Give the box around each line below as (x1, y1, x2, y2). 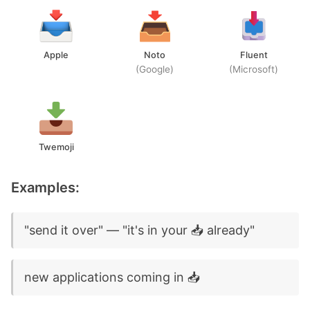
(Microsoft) (229, 64, 279, 75)
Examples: (11, 179, 80, 196)
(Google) (136, 64, 174, 75)
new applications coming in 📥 (24, 270, 200, 284)
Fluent (239, 50, 268, 60)
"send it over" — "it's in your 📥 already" (24, 223, 255, 237)
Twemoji (38, 142, 74, 152)
